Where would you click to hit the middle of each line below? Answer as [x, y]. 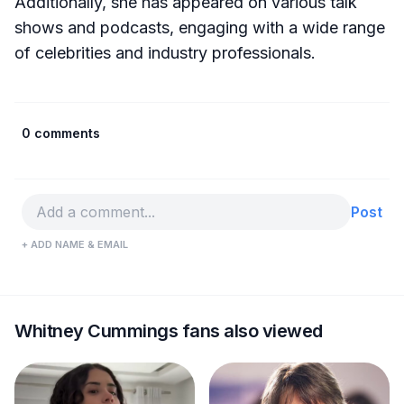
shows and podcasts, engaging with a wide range [200, 28]
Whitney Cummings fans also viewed [169, 331]
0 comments [61, 133]
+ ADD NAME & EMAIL [75, 244]
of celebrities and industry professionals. [165, 53]
